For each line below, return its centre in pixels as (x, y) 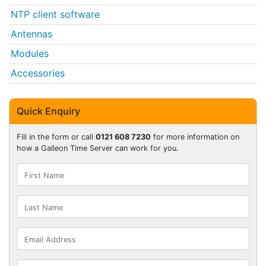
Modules (30, 53)
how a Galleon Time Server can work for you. (98, 148)
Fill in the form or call (56, 137)
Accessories (38, 73)
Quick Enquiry (48, 111)
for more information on (195, 137)
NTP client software (55, 14)
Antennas (31, 34)
